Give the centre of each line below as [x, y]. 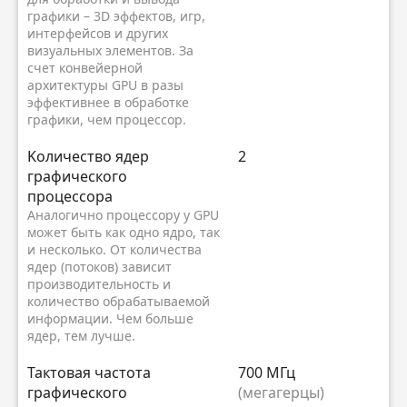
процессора [70, 196]
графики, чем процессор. [109, 119]
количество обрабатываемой [119, 301]
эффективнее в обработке [108, 102]
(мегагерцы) [281, 392]
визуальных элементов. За [110, 50]
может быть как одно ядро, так [124, 232]
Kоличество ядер [88, 156]
